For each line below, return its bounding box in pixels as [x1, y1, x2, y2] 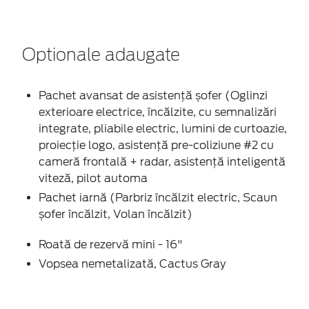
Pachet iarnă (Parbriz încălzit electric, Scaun [39, 190, 277, 204]
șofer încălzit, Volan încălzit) [39, 207, 192, 221]
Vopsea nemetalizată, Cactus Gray [39, 257, 226, 270]
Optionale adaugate [22, 47, 180, 64]
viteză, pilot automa [39, 171, 148, 185]
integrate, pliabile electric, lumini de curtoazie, [39, 121, 287, 135]
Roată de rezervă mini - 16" [39, 237, 183, 251]
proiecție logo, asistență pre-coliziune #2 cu [39, 138, 274, 152]
